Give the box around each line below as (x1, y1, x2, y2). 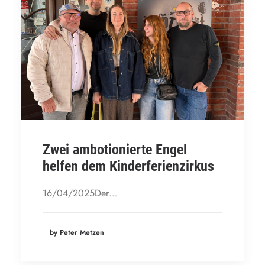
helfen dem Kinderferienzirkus (43, 158, 214, 174)
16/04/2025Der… (43, 186, 117, 200)
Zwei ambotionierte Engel (43, 141, 187, 158)
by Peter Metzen (50, 227, 104, 238)
